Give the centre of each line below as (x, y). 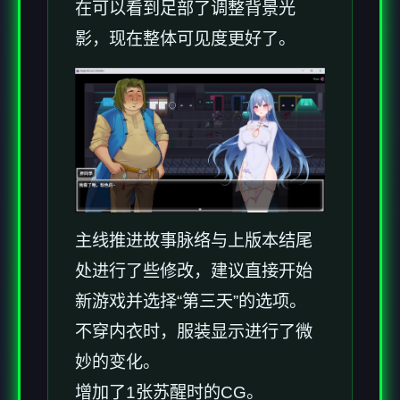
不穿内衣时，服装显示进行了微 (194, 331)
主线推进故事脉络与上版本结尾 (194, 240)
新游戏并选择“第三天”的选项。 (191, 301)
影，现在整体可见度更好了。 (185, 38)
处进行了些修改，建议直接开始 (194, 271)
